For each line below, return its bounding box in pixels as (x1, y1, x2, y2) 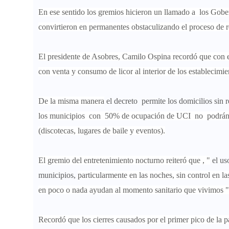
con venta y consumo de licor (38, 67, 133, 76)
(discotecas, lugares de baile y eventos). (38, 126, 165, 135)
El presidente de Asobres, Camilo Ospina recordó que (38, 52, 213, 61)
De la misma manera (38, 97, 104, 106)
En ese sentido (38, 8, 87, 17)
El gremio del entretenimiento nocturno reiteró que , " (38, 156, 210, 165)
